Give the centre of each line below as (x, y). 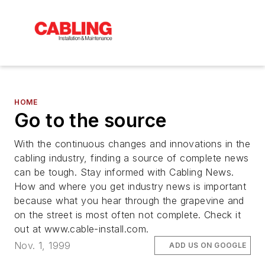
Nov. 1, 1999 (43, 246)
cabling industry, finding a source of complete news (132, 158)
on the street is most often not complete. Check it (127, 214)
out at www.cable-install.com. (82, 229)
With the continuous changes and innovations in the (132, 143)
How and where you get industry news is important (130, 186)
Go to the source (91, 120)
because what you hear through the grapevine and (129, 200)
